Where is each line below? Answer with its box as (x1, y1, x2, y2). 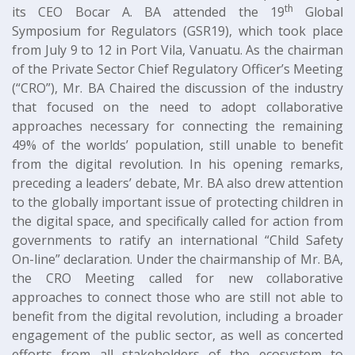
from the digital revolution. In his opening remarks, (12, 155, 343, 173)
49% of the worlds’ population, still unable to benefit (12, 136, 343, 154)
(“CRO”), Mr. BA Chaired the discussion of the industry (12, 78, 343, 97)
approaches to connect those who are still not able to (12, 288, 343, 306)
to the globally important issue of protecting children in (12, 193, 343, 211)
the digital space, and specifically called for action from (12, 212, 343, 230)
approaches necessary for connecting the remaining (12, 116, 343, 135)
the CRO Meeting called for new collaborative (12, 269, 343, 287)
